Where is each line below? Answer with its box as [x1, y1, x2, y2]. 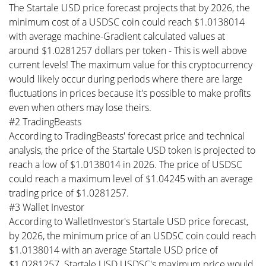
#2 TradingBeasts [9, 115, 81, 128]
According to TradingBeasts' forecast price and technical [9, 129, 245, 142]
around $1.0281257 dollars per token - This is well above [9, 44, 247, 57]
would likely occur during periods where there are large [9, 72, 243, 85]
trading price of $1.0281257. [9, 186, 129, 199]
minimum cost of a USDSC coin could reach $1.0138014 [9, 15, 245, 28]
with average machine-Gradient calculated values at [9, 30, 225, 43]
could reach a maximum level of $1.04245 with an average [9, 172, 253, 185]
